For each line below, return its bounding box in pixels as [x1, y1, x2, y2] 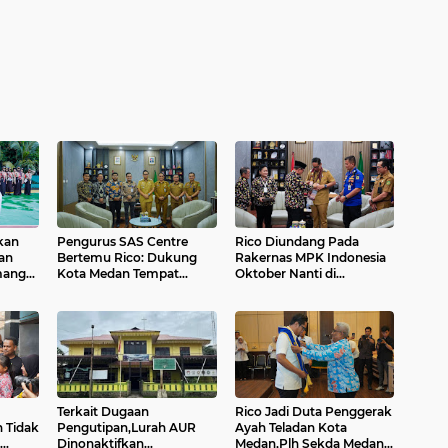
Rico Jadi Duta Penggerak [234, 404, 392, 419]
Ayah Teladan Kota [234, 420, 347, 435]
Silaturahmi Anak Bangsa [57, 282, 210, 297]
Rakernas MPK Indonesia [234, 250, 386, 265]
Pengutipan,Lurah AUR [57, 420, 196, 435]
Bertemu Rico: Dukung [57, 250, 197, 265]
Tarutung [234, 282, 291, 297]
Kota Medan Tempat [57, 266, 179, 281]
